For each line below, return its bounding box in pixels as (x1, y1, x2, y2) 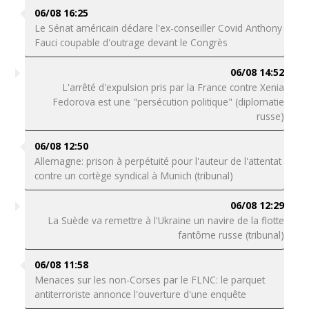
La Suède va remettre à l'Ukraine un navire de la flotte (48, 214, 285, 227)
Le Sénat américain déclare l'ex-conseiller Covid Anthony (34, 21, 282, 34)
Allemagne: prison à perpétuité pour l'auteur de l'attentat (34, 154, 281, 168)
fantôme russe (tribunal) (178, 228, 285, 241)
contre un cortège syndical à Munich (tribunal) (34, 169, 233, 182)
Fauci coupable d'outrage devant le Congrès (34, 36, 228, 49)
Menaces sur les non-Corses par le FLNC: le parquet (34, 273, 265, 286)
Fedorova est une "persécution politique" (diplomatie (52, 95, 285, 108)
